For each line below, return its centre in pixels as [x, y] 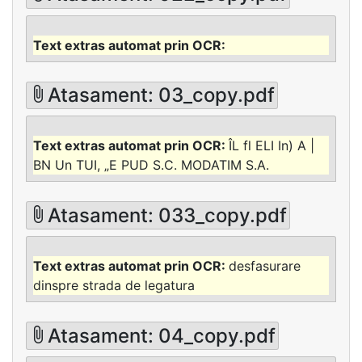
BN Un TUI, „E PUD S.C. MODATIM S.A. [151, 165]
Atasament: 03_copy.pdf [162, 95]
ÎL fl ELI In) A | [271, 146]
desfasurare [265, 266]
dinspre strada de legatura [114, 286]
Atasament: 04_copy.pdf [162, 335]
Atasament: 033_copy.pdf [168, 215]
